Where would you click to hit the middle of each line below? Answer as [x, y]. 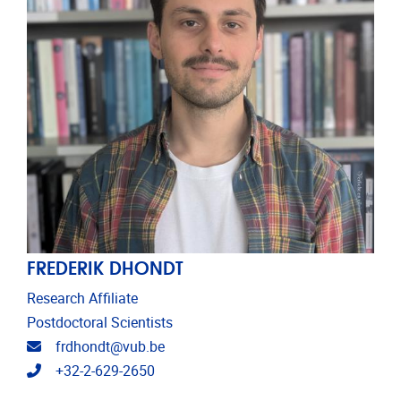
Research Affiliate [82, 298]
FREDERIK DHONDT [105, 266]
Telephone [73, 370]
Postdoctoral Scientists [100, 322]
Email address [85, 346]
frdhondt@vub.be [110, 346]
